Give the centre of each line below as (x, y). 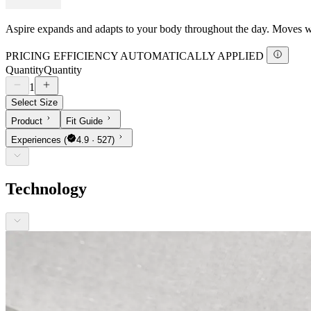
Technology (46, 188)
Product (27, 121)
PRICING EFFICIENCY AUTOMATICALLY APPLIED (136, 56)
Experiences (37, 140)
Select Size (34, 102)
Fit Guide (84, 121)
